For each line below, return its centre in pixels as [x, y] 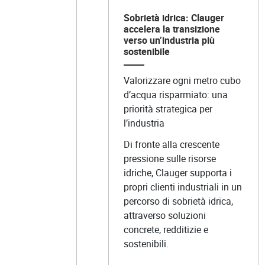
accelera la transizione [172, 29]
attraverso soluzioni [164, 216]
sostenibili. [146, 244]
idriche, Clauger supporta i [177, 173]
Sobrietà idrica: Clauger [174, 17]
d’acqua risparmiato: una [175, 94]
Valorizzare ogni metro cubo [182, 80]
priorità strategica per [168, 109]
